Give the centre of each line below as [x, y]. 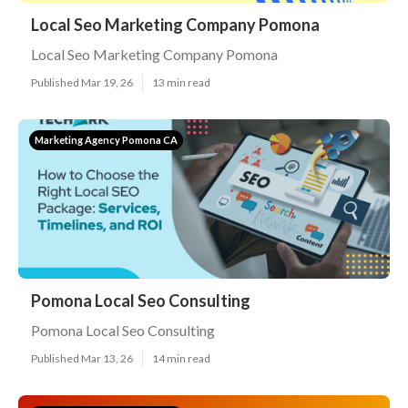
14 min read [181, 358]
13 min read [181, 82]
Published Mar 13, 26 [82, 358]
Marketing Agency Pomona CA [106, 140]
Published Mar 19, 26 [82, 82]
